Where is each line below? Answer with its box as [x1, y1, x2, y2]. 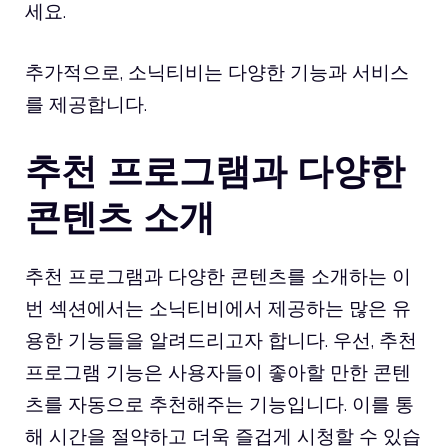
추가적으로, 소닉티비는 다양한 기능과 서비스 [25, 59, 409, 84]
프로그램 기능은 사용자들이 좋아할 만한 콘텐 [25, 360, 411, 384]
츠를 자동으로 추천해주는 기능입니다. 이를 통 [25, 392, 414, 416]
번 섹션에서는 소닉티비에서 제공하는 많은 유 [25, 296, 411, 320]
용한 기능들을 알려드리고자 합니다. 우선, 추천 [25, 328, 417, 352]
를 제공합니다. [25, 91, 147, 116]
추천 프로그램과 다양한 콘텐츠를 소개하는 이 [25, 264, 411, 288]
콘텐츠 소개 [25, 194, 215, 239]
